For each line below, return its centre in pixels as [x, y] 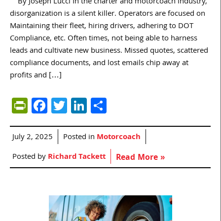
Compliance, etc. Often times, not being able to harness [104, 39]
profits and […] [36, 76]
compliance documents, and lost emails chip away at [99, 63]
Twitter [91, 105]
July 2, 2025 [33, 137]
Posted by [30, 157]
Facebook [80, 105]
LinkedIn [116, 105]
